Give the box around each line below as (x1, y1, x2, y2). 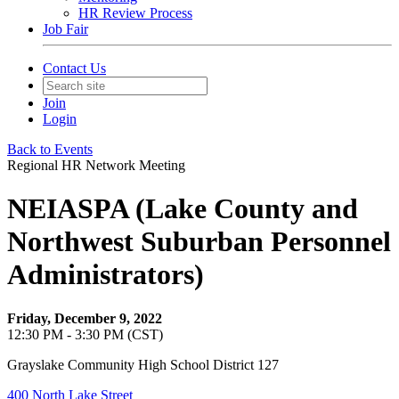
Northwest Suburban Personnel (7, 225, 391, 258)
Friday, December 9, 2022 (7, 310, 162, 326)
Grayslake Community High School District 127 (7, 356, 279, 372)
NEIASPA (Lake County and (7, 192, 358, 225)
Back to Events (7, 142, 93, 157)
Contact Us (43, 61, 106, 76)
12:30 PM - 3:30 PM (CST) (7, 326, 163, 342)
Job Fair (43, 21, 88, 37)
